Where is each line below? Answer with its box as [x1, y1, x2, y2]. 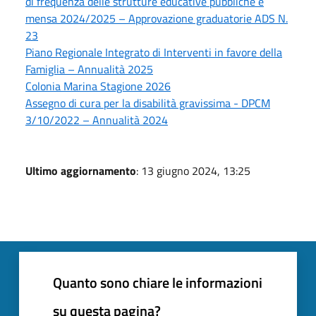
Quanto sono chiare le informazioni [53, 272, 262, 294]
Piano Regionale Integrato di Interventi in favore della [25, 44, 282, 61]
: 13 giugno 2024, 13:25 [136, 162, 250, 180]
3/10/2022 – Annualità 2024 [25, 111, 168, 129]
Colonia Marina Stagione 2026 [25, 78, 171, 95]
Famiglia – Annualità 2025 [25, 61, 153, 78]
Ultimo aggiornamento [25, 162, 136, 180]
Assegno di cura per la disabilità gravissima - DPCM [25, 95, 270, 112]
